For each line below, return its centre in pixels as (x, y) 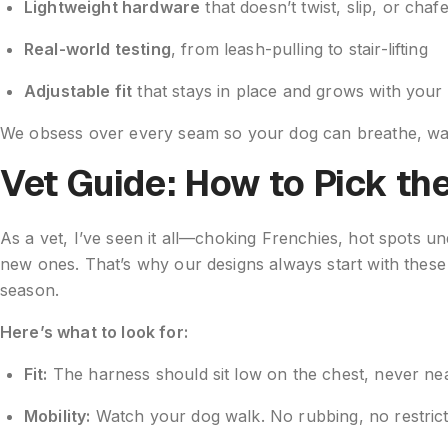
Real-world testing (97, 49)
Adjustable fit (78, 91)
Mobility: (57, 416)
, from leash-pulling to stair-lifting (299, 49)
